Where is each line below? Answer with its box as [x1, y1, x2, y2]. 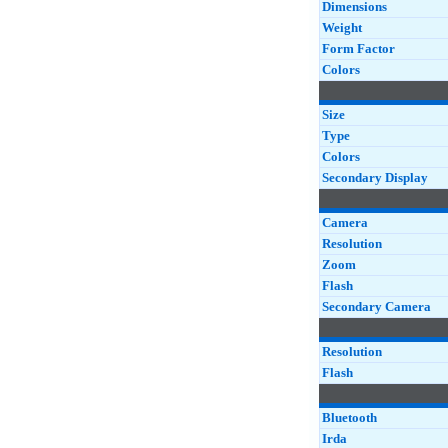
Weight [322, 20, 362, 35]
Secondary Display [322, 170, 428, 185]
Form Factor [322, 41, 395, 56]
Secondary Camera [322, 299, 431, 314]
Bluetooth [322, 410, 377, 425]
